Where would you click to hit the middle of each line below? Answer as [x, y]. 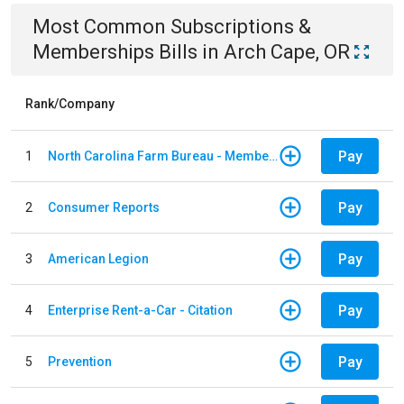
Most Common [101, 27]
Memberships [93, 52]
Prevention [80, 361]
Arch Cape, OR [287, 52]
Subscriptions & [241, 27]
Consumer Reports [104, 207]
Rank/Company [70, 104]
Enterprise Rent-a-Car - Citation [140, 310]
